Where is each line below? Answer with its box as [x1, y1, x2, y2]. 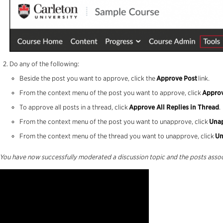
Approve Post [156, 75, 197, 83]
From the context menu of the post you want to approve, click [19, 89, 202, 97]
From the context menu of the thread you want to [19, 132, 166, 140]
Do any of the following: [9, 60, 79, 68]
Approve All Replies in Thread [129, 104, 219, 111]
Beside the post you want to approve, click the [19, 75, 156, 83]
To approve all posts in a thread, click [19, 104, 129, 111]
